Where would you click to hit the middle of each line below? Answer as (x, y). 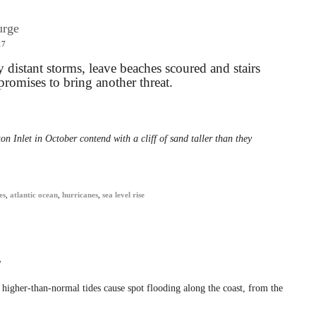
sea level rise (123, 195)
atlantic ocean (34, 195)
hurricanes (80, 195)
